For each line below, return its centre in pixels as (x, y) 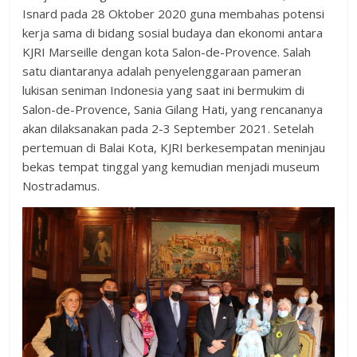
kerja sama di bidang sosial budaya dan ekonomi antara (173, 33)
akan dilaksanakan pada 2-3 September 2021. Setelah (169, 129)
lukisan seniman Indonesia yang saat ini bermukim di (164, 90)
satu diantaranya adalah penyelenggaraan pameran (162, 71)
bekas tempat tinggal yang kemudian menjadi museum (171, 167)
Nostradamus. (61, 186)
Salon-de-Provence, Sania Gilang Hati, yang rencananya (173, 110)
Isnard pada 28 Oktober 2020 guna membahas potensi (174, 14)
